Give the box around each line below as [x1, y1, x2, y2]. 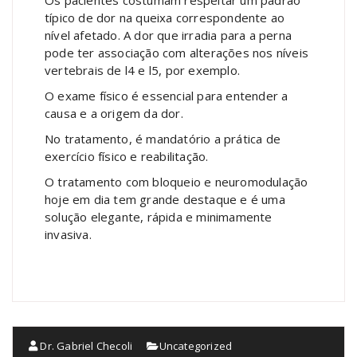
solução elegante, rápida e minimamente [45, 209, 273, 226]
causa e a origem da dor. [45, 105, 183, 122]
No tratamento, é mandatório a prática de [45, 131, 280, 147]
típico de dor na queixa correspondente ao [45, 10, 285, 26]
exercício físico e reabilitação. [45, 148, 212, 165]
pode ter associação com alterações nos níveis [45, 45, 309, 61]
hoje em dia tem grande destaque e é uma [45, 191, 285, 208]
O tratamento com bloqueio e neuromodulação [45, 174, 308, 190]
